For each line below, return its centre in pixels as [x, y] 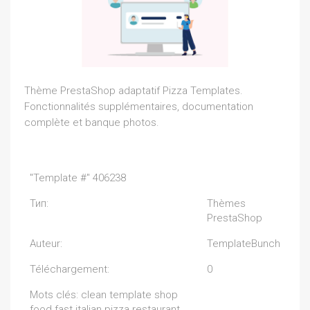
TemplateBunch [244, 243]
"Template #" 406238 [78, 177]
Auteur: [46, 243]
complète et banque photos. [92, 122]
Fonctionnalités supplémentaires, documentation [139, 106]
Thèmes [226, 203]
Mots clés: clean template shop [104, 294]
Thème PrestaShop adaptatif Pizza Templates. [134, 90]
